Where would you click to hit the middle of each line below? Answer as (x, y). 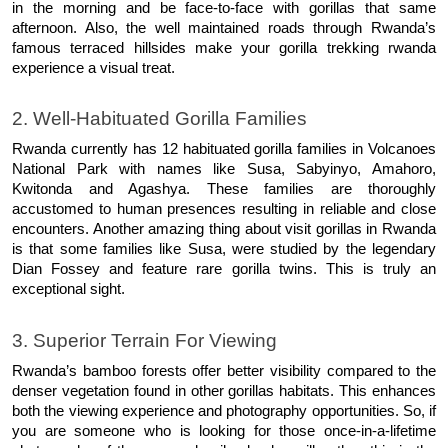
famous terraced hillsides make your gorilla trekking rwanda (224, 47)
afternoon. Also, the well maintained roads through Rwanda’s (224, 27)
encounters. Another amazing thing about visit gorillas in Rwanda (224, 229)
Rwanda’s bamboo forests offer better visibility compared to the (224, 370)
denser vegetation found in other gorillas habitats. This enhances (224, 390)
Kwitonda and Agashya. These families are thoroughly (224, 189)
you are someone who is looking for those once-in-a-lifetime (224, 430)
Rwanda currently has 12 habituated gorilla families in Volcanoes (224, 149)
